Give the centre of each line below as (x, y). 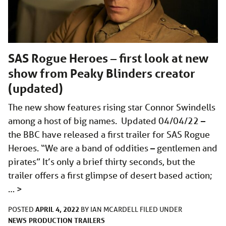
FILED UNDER (161, 209)
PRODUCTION (50, 220)
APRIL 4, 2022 (57, 209)
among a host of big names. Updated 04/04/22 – (107, 120)
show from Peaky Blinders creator (102, 73)
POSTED (22, 209)
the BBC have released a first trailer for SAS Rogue (109, 134)
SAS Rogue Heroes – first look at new (108, 58)
